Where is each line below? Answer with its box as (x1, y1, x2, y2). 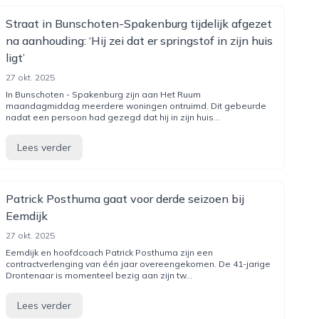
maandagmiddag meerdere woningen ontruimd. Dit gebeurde (5, 100, 266, 111)
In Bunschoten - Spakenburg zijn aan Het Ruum (5, 89, 201, 100)
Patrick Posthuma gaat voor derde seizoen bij (5, 192, 244, 206)
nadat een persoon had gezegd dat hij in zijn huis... (5, 112, 220, 122)
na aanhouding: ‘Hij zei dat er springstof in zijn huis (5, 33, 273, 48)
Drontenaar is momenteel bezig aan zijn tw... (5, 270, 192, 281)
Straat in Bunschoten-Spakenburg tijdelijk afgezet (5, 16, 272, 31)
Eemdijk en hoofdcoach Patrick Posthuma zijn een (5, 247, 213, 258)
